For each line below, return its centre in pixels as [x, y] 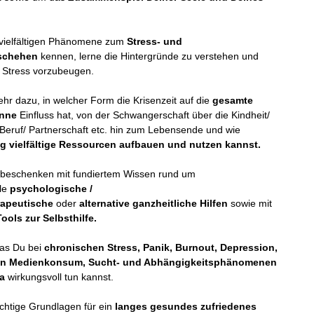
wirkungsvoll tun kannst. [60, 277]
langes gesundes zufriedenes [185, 306]
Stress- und [155, 41]
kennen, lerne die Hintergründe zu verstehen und [150, 56]
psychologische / [52, 188]
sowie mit [250, 203]
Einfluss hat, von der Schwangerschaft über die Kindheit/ [144, 115]
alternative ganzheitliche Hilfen [154, 203]
